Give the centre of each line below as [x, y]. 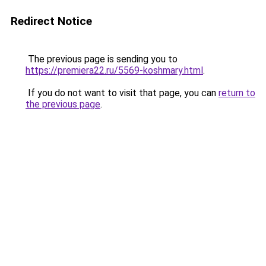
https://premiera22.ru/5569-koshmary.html [114, 70]
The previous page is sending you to [102, 59]
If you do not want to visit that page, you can [122, 93]
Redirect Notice [51, 21]
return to [237, 93]
